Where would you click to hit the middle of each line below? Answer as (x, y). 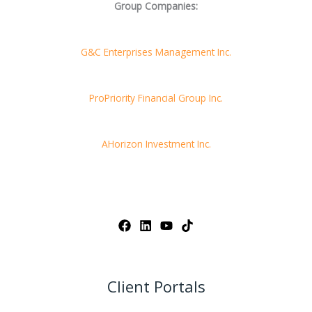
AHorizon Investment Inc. (156, 143)
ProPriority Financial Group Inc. (156, 97)
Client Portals (156, 286)
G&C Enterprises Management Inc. (156, 52)
